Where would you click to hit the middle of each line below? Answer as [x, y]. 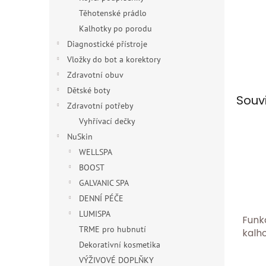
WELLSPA [96, 152]
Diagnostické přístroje [107, 44]
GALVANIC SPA [104, 183]
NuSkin [80, 137]
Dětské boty [89, 90]
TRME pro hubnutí [113, 229]
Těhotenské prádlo [113, 13]
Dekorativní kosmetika [120, 245]
